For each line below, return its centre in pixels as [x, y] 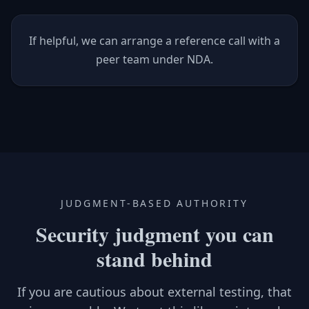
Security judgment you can [154, 234]
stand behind [154, 259]
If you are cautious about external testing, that [154, 292]
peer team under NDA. [154, 59]
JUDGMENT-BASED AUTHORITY [154, 203]
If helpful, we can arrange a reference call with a [154, 41]
